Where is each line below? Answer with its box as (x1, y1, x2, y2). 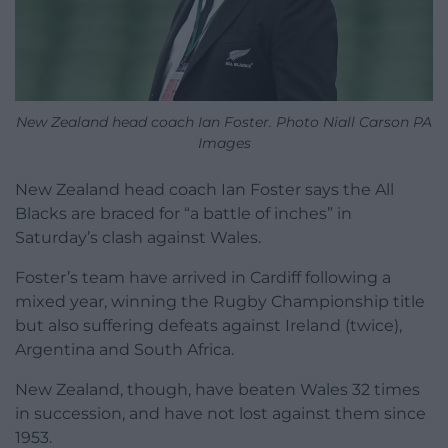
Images (197, 134, 251, 153)
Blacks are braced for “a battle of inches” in (15, 204, 352, 224)
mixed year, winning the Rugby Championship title (15, 292, 425, 312)
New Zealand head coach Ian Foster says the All (15, 180, 394, 200)
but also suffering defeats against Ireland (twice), (15, 316, 402, 336)
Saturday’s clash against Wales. (15, 228, 261, 248)
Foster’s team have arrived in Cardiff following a (15, 268, 391, 288)
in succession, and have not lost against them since (15, 404, 426, 424)
